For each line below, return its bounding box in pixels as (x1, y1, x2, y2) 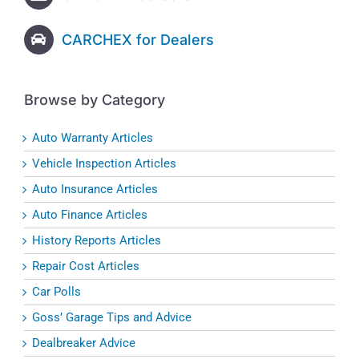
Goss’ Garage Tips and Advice (32, 310, 192, 325)
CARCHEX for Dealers (61, 30, 214, 48)
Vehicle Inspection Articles (32, 156, 176, 171)
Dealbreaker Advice (32, 336, 135, 351)
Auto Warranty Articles (32, 131, 153, 146)
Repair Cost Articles (32, 259, 139, 274)
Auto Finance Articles (32, 208, 147, 223)
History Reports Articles (32, 233, 161, 248)
